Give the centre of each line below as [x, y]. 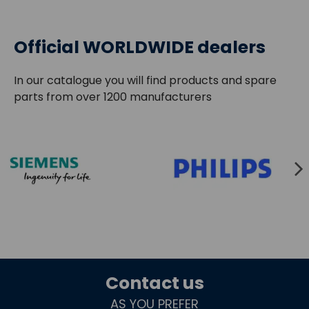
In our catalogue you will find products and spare [145, 80]
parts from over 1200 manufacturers [113, 97]
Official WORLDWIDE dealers [140, 47]
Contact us [154, 283]
